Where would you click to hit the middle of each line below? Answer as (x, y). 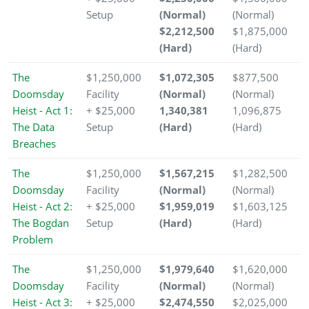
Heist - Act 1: (42, 111)
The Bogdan (41, 223)
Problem (33, 240)
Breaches (34, 144)
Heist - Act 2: (42, 207)
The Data (33, 127)
